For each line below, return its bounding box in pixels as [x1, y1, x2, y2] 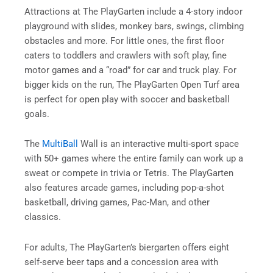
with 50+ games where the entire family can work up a [24, 153, 243, 165]
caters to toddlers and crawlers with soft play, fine [24, 49, 227, 61]
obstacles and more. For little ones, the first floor [24, 35, 224, 46]
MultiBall [42, 138, 78, 150]
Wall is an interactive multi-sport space [78, 138, 239, 150]
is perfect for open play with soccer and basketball [24, 93, 230, 105]
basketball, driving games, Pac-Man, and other [24, 197, 210, 208]
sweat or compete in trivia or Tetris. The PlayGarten [24, 168, 233, 179]
